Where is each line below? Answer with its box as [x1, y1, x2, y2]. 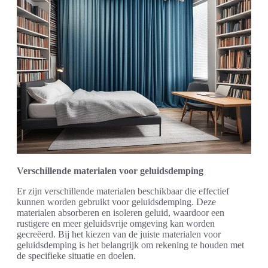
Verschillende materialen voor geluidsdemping [17, 165, 203, 176]
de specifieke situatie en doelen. [17, 250, 136, 261]
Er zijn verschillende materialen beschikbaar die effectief [17, 185, 229, 196]
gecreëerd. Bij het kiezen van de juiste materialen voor [17, 229, 221, 239]
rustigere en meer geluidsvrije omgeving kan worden [17, 218, 215, 229]
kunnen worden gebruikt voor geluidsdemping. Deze [17, 196, 216, 207]
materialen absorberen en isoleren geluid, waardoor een [17, 207, 224, 218]
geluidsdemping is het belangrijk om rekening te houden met [17, 239, 244, 250]
